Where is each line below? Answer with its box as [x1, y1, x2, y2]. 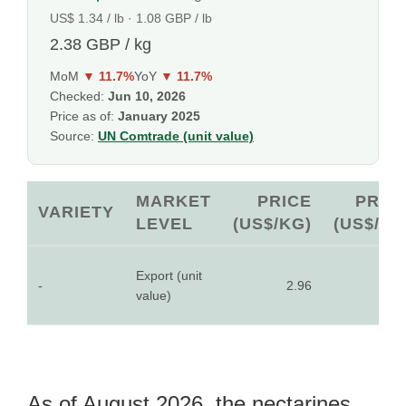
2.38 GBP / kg [50, 35, 151, 53]
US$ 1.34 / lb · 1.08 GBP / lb [50, 11, 212, 25]
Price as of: [50, 109, 118, 123]
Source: [50, 129, 98, 143]
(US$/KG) [233, 215, 312, 233]
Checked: [50, 89, 108, 103]
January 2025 [118, 109, 200, 123]
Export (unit [136, 268, 202, 283]
